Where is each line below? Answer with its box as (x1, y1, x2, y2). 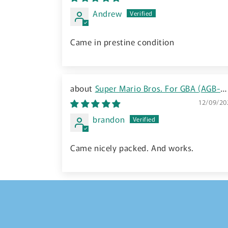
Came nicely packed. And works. (70, 141, 194, 154)
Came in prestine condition (70, 36, 175, 48)
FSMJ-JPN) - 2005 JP (70, 93, 146, 105)
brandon (93, 113, 125, 125)
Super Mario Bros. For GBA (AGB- (95, 82, 221, 94)
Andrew (93, 7, 122, 19)
